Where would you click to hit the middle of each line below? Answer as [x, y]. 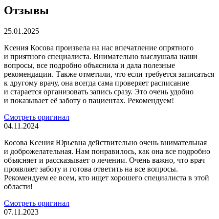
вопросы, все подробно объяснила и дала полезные [89, 65]
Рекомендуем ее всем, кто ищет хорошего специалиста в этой [107, 177]
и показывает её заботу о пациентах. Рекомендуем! [89, 100]
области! [18, 186]
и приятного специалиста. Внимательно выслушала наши [101, 56]
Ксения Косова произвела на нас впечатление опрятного [99, 47]
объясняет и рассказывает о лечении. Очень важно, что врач [104, 160]
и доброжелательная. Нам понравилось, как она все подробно [107, 151]
